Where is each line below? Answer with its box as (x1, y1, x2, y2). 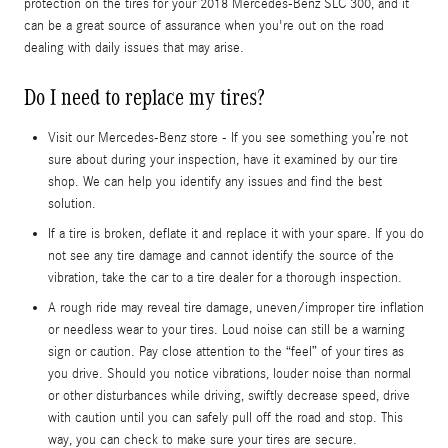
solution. (48, 195, 96, 212)
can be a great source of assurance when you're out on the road (24, 17, 384, 34)
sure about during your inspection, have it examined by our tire (48, 151, 398, 168)
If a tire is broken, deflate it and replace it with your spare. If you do (48, 225, 424, 242)
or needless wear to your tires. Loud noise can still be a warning (48, 321, 405, 338)
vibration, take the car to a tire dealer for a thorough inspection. (48, 269, 402, 286)
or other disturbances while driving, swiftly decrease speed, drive (48, 387, 410, 404)
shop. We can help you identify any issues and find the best (48, 173, 382, 190)
